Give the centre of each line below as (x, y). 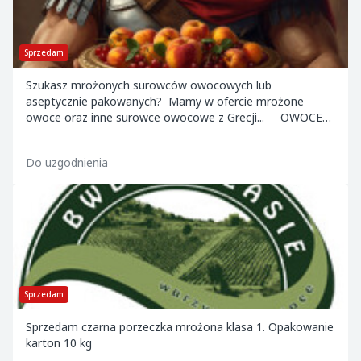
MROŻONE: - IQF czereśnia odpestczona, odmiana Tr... (170, 133)
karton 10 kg (59, 343)
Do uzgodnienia (67, 162)
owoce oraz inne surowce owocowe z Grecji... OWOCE (174, 117)
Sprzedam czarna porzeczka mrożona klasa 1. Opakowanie (180, 327)
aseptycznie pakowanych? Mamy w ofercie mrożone (165, 101)
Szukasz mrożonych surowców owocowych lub (149, 85)
